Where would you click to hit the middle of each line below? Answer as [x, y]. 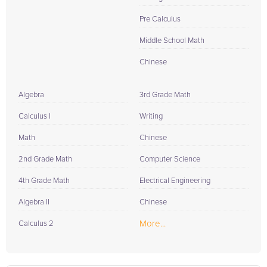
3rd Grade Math [165, 95]
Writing [151, 117]
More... [153, 224]
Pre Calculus [160, 19]
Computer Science [170, 159]
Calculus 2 [36, 224]
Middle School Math [172, 41]
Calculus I [35, 117]
